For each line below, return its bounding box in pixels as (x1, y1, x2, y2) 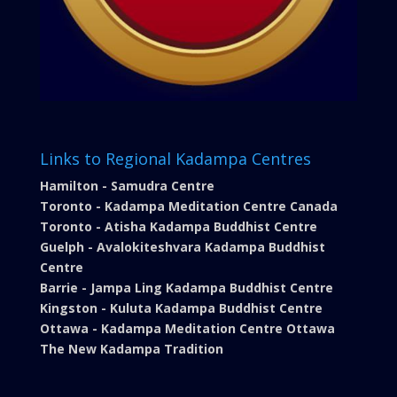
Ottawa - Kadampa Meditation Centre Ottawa (39, 319, 335, 337)
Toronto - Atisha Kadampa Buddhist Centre (39, 217, 317, 235)
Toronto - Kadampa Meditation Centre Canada (39, 197, 338, 214)
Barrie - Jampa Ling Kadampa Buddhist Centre (39, 278, 333, 296)
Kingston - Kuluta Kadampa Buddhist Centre (39, 299, 323, 316)
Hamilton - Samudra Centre (39, 176, 214, 194)
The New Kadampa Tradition (39, 339, 223, 357)
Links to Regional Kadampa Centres (39, 147, 311, 169)
